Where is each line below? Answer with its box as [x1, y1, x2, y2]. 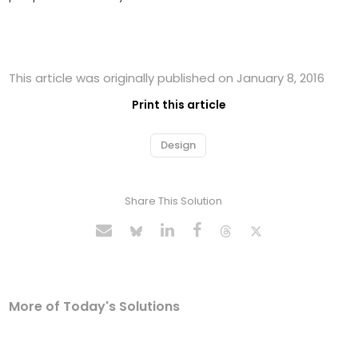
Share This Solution [124, 193, 222, 209]
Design [161, 137, 196, 153]
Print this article [132, 97, 226, 113]
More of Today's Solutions [9, 297, 181, 316]
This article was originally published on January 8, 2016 [9, 70, 325, 87]
